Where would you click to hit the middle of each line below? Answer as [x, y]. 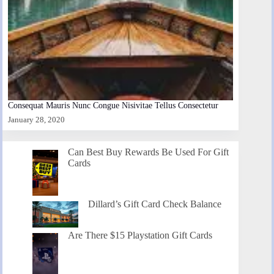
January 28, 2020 [36, 120]
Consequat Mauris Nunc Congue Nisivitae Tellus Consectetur [113, 105]
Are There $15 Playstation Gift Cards [140, 235]
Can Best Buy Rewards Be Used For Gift [149, 152]
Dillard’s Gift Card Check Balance [155, 204]
